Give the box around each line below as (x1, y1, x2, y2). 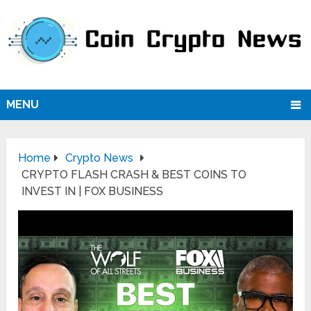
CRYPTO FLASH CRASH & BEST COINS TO (22, 168, 247, 182)
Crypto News (65, 151, 134, 165)
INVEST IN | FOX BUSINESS (22, 185, 164, 199)
